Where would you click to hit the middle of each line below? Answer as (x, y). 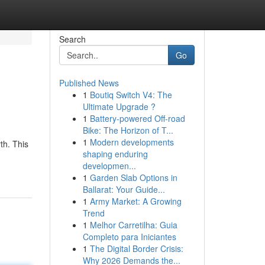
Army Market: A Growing (135, 201)
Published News (89, 83)
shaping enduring (115, 154)
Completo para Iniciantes (129, 237)
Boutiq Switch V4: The (131, 95)
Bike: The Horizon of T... (128, 130)
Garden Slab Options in (133, 177)
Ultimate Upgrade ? (119, 106)
